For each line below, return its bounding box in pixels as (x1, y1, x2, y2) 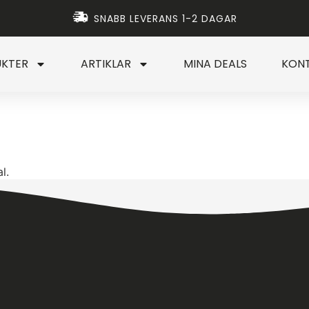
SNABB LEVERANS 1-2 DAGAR (94, 12, 237, 26)
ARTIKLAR (81, 56, 131, 72)
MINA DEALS (183, 56, 247, 72)
